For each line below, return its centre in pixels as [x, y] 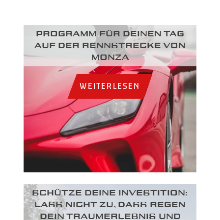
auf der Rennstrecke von [110, 45]
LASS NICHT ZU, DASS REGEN [110, 205]
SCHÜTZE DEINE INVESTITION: [110, 193]
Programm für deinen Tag [110, 34]
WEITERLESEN [110, 86]
